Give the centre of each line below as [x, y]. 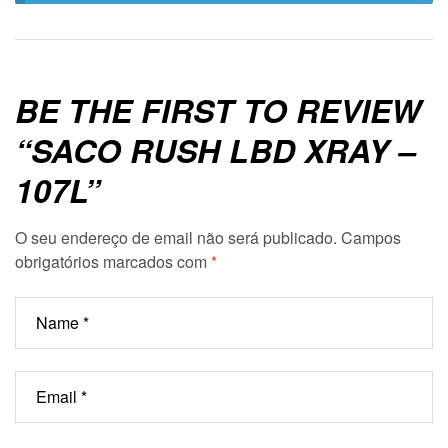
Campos [371, 237]
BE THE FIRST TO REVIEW [218, 109]
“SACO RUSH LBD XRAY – [215, 149]
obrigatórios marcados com [113, 261]
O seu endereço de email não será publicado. [176, 237]
